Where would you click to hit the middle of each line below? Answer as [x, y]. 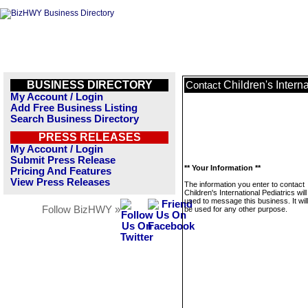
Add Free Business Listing [74, 108]
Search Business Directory [75, 119]
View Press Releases [60, 182]
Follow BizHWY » [81, 210]
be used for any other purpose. [236, 209]
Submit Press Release [63, 160]
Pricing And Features [61, 171]
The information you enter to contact [244, 184]
